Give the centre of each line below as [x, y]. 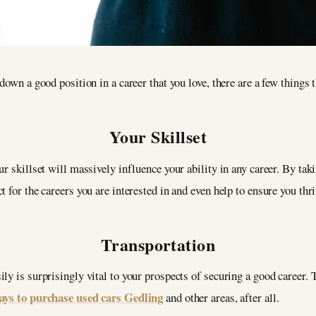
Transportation [158, 244]
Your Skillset [158, 137]
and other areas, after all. [221, 298]
